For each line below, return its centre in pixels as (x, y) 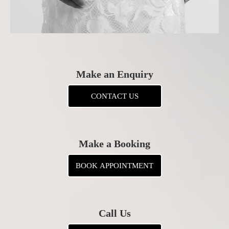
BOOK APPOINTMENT (114, 165)
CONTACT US (114, 96)
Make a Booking (114, 143)
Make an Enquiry (114, 74)
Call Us (114, 213)
